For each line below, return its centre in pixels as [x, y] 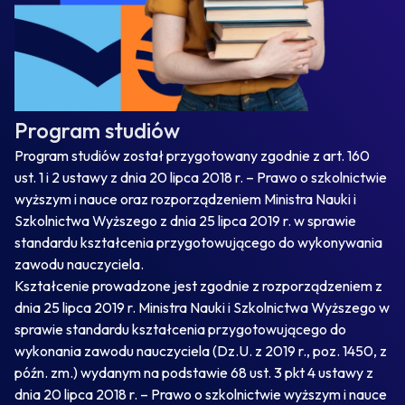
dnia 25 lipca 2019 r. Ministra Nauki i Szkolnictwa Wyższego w [202, 307]
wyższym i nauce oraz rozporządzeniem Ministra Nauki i [185, 199]
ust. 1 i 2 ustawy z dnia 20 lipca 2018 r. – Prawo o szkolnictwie [201, 177]
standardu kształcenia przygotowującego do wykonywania [198, 242]
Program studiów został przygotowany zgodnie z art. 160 [192, 155]
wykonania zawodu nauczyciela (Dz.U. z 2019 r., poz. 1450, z [201, 351]
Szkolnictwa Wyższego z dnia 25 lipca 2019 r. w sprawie [185, 221]
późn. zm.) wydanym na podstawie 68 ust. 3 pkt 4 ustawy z [194, 372]
